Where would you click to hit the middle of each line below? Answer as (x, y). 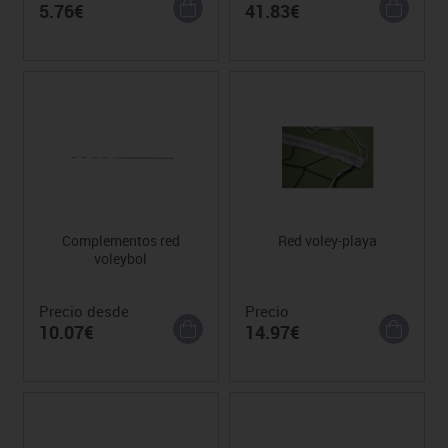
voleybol (121, 258)
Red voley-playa (327, 240)
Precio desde (83, 310)
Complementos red (120, 240)
